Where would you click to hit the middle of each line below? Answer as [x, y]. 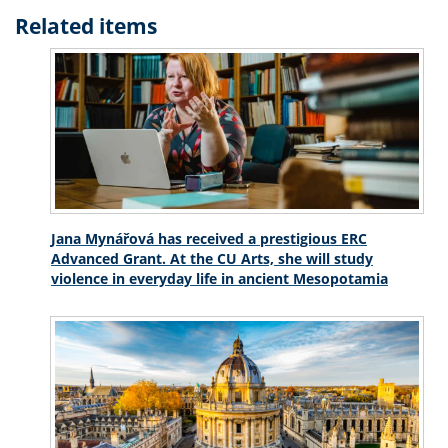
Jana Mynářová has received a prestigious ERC [209, 239]
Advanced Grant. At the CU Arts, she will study [212, 259]
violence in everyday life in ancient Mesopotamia [219, 279]
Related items [86, 25]
